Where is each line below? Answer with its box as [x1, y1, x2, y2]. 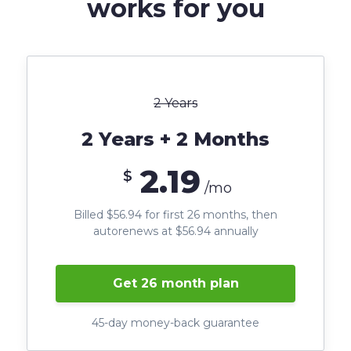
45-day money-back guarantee [92, 316, 259, 331]
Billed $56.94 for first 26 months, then [74, 208, 277, 223]
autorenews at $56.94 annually [92, 224, 259, 239]
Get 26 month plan [112, 276, 239, 291]
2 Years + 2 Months [81, 128, 270, 151]
